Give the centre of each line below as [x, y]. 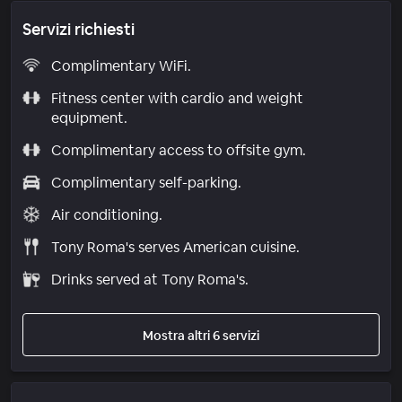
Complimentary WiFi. [121, 66]
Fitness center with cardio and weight [177, 98]
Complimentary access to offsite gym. [178, 150]
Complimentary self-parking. [146, 182]
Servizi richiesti [79, 29]
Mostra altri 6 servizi [201, 335]
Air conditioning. [106, 214]
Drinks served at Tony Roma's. [149, 279]
